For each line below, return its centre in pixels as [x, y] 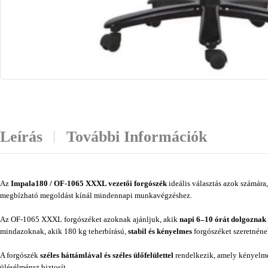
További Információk [137, 137]
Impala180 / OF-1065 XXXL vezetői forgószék [89, 183]
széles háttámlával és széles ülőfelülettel [107, 255]
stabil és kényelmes [160, 231]
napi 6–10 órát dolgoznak [223, 219]
